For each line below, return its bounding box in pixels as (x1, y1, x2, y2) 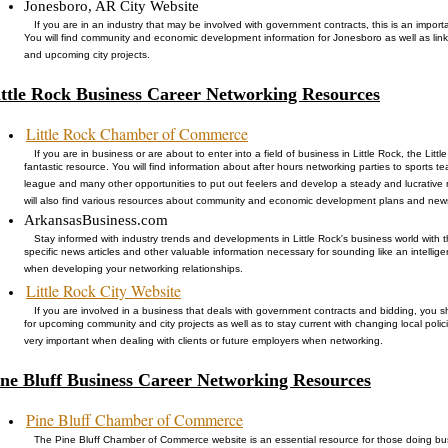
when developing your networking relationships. (24, 262, 243, 279)
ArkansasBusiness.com (24, 211, 168, 228)
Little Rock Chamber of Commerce (26, 122, 248, 144)
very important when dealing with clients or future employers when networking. (24, 334, 383, 351)
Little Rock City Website (26, 279, 181, 301)
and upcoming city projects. (24, 48, 150, 65)
